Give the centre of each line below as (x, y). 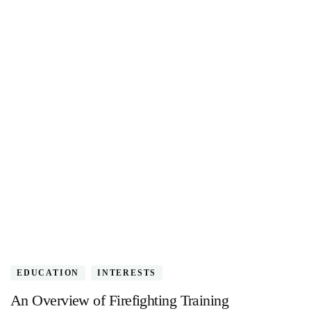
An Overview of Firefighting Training (120, 300)
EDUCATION (48, 272)
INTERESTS (127, 272)
